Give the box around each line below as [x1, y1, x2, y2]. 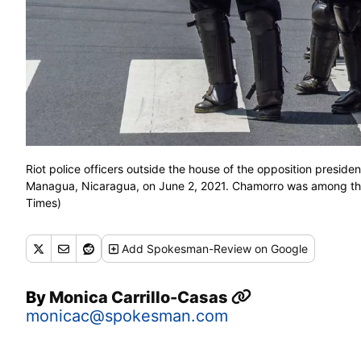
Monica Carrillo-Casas [49, 287, 231, 307]
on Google [251, 241, 309, 255]
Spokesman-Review [147, 241, 252, 255]
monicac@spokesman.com [26, 305, 228, 326]
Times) [26, 195, 61, 210]
